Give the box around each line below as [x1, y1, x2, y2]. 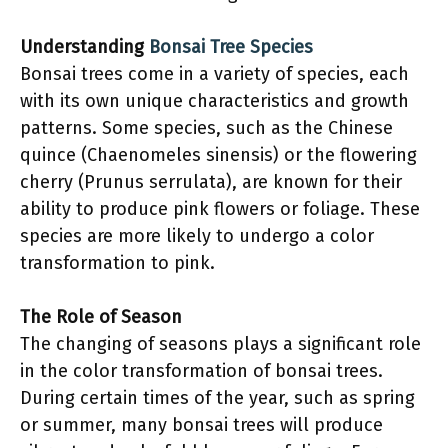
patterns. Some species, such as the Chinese [20, 117, 393, 139]
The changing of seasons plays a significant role [20, 333, 421, 355]
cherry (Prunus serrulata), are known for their [20, 171, 402, 193]
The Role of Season [20, 306, 182, 328]
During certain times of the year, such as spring [20, 387, 415, 409]
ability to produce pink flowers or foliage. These [20, 198, 420, 220]
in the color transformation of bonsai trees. [20, 360, 383, 382]
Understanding [20, 36, 149, 58]
